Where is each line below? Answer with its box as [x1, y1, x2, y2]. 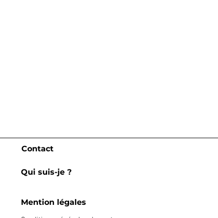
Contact [21, 144, 54, 153]
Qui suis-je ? [21, 167, 72, 177]
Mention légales [21, 198, 86, 207]
